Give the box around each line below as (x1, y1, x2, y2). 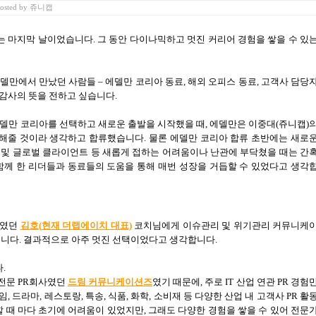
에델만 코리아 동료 (105, 75, 183, 87)
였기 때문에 (152, 276, 201, 287)
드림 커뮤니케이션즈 (67, 276, 153, 287)
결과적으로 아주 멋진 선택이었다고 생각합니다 (23, 233, 215, 245)
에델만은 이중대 (209, 118, 276, 129)
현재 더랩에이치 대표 (41, 219, 129, 231)
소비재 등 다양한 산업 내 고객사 (153, 290, 284, 301)
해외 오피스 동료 (188, 75, 257, 87)
